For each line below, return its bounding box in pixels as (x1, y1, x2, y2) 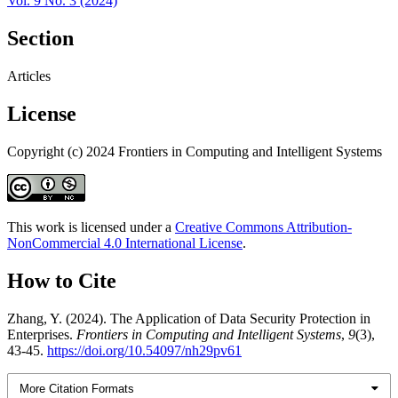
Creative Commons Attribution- (175, 219, 352, 235)
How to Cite (7, 268, 116, 292)
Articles (7, 68, 51, 84)
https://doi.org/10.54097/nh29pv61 (47, 342, 242, 358)
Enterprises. (7, 326, 76, 342)
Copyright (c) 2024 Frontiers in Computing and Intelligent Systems (7, 143, 382, 159)
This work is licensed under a (7, 219, 175, 235)
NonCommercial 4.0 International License (7, 235, 243, 251)
